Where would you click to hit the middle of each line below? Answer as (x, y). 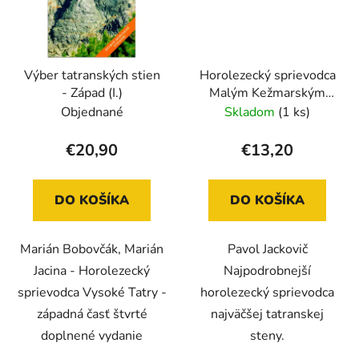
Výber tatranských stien (92, 76)
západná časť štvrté (92, 315)
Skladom (251, 113)
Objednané (92, 113)
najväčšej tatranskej (267, 315)
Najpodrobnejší (267, 271)
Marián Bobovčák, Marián (92, 250)
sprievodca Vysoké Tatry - (92, 293)
